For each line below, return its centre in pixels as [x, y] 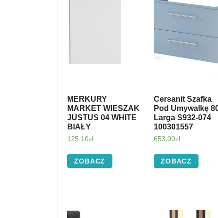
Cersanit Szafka [182, 99]
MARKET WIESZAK [103, 108]
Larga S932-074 [182, 117]
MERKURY [87, 99]
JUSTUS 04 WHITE [102, 117]
